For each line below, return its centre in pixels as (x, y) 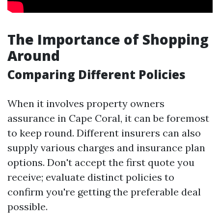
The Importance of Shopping (108, 39)
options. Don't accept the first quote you (101, 162)
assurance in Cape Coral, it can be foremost (108, 118)
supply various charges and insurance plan (106, 148)
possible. (27, 206)
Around (34, 55)
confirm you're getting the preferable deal (104, 192)
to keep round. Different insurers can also (104, 133)
